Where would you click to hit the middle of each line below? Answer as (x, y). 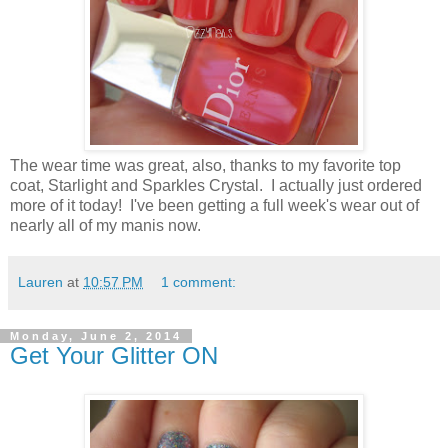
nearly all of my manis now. (105, 225)
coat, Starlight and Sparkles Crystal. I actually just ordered (216, 185)
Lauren (40, 281)
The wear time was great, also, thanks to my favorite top (205, 165)
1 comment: (199, 281)
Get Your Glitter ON (114, 355)
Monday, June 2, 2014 (96, 335)
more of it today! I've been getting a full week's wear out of (214, 205)
